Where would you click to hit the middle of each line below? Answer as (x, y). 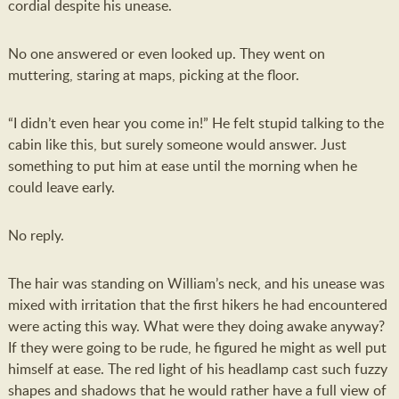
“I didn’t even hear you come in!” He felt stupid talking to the (195, 123)
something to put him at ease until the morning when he (182, 166)
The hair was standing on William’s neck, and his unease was (196, 283)
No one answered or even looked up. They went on (166, 53)
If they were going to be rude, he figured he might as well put (197, 347)
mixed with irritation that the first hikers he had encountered (197, 305)
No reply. (36, 235)
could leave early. (61, 187)
